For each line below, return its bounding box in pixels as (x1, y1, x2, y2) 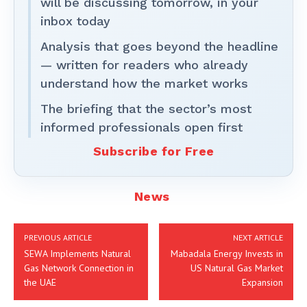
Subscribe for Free (93, 143, 214, 158)
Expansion (241, 275, 283, 288)
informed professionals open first (40, 119, 243, 134)
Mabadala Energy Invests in (170, 247, 283, 260)
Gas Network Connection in (24, 261, 134, 274)
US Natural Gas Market (190, 261, 283, 274)
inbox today (40, 13, 110, 28)
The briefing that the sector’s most (40, 101, 251, 116)
